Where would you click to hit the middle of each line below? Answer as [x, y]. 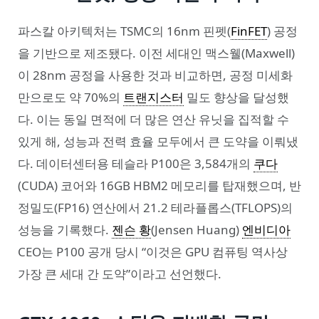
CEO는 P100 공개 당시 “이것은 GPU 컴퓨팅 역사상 [153, 251]
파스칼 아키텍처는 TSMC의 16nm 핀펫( [124, 31]
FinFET [249, 31]
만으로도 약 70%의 [70, 97]
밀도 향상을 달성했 [236, 97]
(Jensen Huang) [197, 229]
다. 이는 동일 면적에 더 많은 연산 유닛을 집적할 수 [153, 119]
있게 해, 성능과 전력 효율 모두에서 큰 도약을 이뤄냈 [158, 141]
